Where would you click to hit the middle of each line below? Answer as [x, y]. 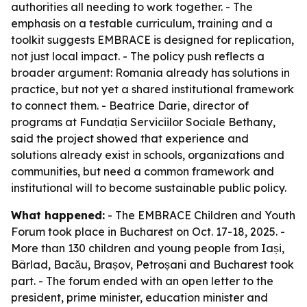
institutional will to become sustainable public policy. [149, 188]
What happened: [58, 215]
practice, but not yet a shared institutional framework [152, 89]
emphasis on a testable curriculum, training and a [142, 23]
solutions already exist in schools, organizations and [148, 155]
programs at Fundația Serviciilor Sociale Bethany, [143, 122]
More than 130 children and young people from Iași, [148, 248]
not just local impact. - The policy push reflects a [138, 56]
